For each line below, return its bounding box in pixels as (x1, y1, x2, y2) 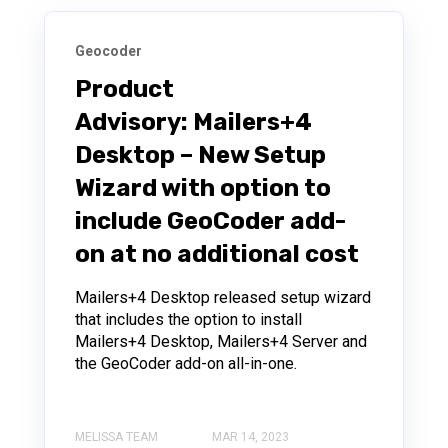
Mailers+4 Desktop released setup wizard (75, 287, 371, 307)
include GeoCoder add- (75, 206, 346, 235)
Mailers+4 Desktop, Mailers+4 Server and (75, 331, 367, 351)
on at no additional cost (75, 239, 359, 268)
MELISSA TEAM (75, 430, 158, 445)
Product (75, 74, 174, 103)
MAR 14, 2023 (212, 430, 289, 445)
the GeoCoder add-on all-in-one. (75, 353, 297, 373)
